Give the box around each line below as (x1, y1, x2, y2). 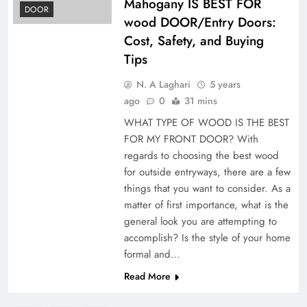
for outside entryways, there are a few (123, 164, 291, 180)
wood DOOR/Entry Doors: (123, 12, 276, 32)
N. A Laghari (136, 77, 191, 91)
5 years (209, 77, 241, 91)
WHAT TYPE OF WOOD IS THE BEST (123, 114, 289, 130)
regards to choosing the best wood (123, 147, 279, 163)
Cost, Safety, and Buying (123, 31, 264, 50)
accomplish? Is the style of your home (123, 230, 291, 245)
